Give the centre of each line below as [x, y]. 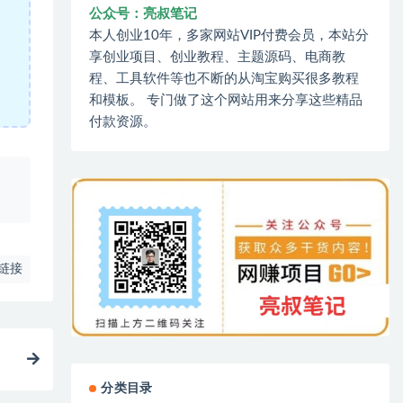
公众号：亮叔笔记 [143, 13]
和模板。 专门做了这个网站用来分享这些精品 [226, 100]
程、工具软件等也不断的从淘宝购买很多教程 [224, 78]
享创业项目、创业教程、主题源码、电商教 [218, 57]
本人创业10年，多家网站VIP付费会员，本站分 [229, 35]
